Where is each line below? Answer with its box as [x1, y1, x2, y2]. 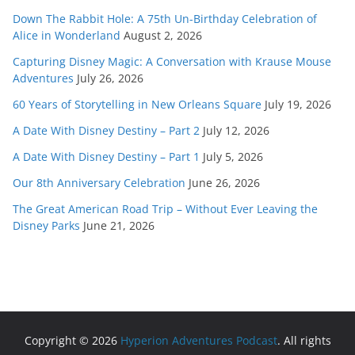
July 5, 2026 [203, 149, 263, 164]
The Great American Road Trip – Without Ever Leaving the [13, 201, 318, 216]
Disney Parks [13, 218, 80, 233]
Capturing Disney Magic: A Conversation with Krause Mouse [13, 54, 331, 69]
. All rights [277, 333, 331, 348]
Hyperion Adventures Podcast [120, 333, 277, 348]
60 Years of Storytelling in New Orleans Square [13, 97, 261, 112]
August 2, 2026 [124, 28, 202, 43]
